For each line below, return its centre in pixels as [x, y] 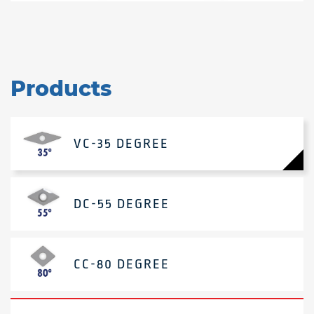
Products [61, 89]
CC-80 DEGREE [122, 265]
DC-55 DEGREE [122, 204]
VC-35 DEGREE [121, 144]
